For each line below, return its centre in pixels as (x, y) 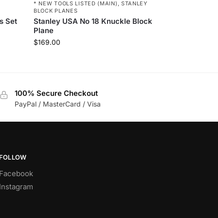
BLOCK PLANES (56, 10)
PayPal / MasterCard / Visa (57, 104)
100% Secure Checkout (56, 93)
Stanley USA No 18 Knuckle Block (93, 21)
